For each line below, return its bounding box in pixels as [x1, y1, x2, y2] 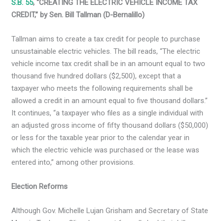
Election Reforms [11, 182, 68, 191]
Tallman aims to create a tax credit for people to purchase [11, 35, 201, 44]
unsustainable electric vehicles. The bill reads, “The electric [11, 47, 201, 56]
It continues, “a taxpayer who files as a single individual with [11, 109, 204, 118]
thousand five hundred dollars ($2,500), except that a [11, 72, 182, 81]
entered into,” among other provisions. [11, 158, 135, 167]
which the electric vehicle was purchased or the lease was [11, 146, 200, 155]
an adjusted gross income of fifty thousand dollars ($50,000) [11, 121, 209, 130]
